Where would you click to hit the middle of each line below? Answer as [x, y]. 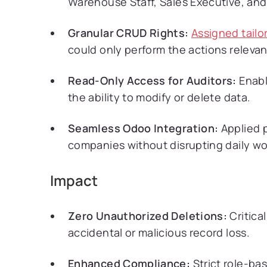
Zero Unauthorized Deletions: [148, 216]
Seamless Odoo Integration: [143, 128]
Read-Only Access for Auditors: [152, 80]
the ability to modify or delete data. [159, 97]
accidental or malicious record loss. [159, 232]
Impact [74, 180]
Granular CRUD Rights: [128, 33]
